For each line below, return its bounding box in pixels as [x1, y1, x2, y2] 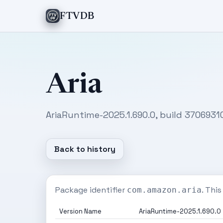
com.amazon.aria [127, 185, 202, 195]
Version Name [59, 207, 102, 216]
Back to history [54, 144, 115, 154]
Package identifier [55, 185, 127, 195]
